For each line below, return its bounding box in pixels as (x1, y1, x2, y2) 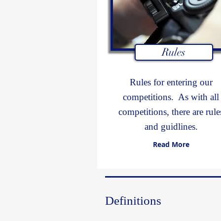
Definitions (105, 194, 161, 207)
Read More (152, 140, 189, 149)
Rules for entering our (129, 77, 213, 87)
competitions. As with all (123, 92, 219, 102)
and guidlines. (144, 121, 198, 132)
